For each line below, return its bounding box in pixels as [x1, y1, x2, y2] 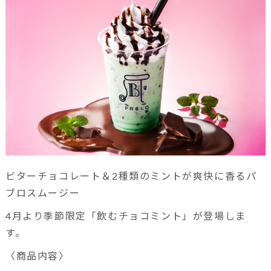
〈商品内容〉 [5, 249, 70, 261]
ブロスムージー [5, 186, 80, 198]
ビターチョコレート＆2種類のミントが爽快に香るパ [5, 169, 257, 181]
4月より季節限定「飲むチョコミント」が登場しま [5, 209, 246, 221]
